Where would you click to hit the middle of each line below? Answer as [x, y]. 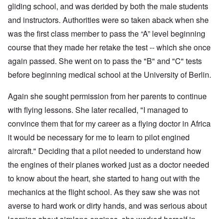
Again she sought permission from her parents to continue [107, 96]
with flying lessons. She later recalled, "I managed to [98, 109]
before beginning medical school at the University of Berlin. [109, 74]
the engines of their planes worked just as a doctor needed [109, 164]
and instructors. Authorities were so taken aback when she [108, 20]
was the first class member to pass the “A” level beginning [107, 33]
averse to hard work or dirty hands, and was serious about [107, 205]
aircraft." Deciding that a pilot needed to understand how [105, 151]
